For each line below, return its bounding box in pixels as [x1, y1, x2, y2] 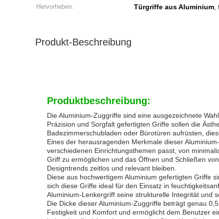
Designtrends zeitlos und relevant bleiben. [47, 164, 176, 172]
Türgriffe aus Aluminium [134, 3, 214, 11]
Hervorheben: [36, 3, 74, 10]
